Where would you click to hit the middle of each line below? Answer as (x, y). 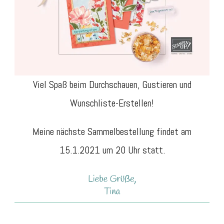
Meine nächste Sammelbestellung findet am (112, 132)
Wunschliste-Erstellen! (112, 103)
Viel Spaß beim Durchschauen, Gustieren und (112, 85)
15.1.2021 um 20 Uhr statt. (112, 150)
